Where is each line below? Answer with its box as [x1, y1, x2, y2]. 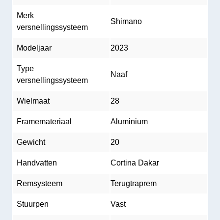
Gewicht [17, 138, 45, 146]
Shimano [110, 17, 142, 26]
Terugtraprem [110, 179, 157, 188]
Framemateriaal [17, 117, 72, 126]
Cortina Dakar [110, 159, 159, 167]
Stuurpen [17, 200, 49, 208]
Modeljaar [17, 44, 52, 52]
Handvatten [17, 159, 57, 167]
